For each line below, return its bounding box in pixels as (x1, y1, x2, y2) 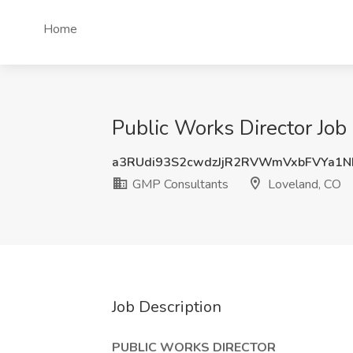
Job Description (112, 296, 221, 318)
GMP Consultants (129, 176, 229, 193)
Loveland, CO (265, 176, 341, 193)
